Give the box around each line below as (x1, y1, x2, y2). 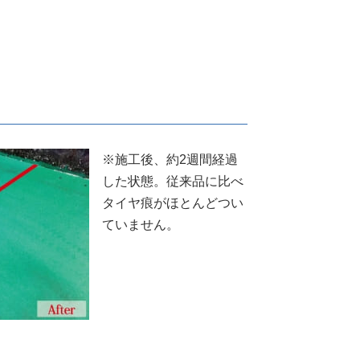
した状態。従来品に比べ (101, 174, 243, 188)
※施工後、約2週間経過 (101, 152, 238, 166)
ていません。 (101, 217, 179, 231)
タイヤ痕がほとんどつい (101, 195, 243, 210)
